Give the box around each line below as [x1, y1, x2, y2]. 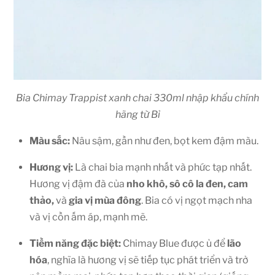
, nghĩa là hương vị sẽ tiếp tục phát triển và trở [47, 254, 249, 266]
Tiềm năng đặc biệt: [29, 237, 121, 249]
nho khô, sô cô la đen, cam [126, 177, 248, 190]
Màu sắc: [29, 134, 70, 147]
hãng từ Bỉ [115, 108, 160, 120]
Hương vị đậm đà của [29, 177, 126, 190]
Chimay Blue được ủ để [121, 237, 227, 249]
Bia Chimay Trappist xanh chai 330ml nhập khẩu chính [16, 91, 259, 104]
